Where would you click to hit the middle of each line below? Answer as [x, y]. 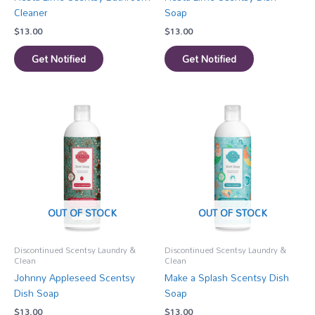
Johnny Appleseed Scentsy [75, 277]
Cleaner [31, 13]
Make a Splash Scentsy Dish [227, 277]
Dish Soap [37, 292]
